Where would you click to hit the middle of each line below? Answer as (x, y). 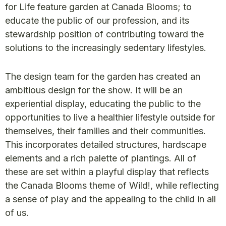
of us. (17, 212)
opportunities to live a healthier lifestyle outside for (110, 117)
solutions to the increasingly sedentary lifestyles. (106, 47)
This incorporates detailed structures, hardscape (106, 144)
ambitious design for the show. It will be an (94, 90)
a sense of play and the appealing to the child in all (110, 199)
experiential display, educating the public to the (103, 103)
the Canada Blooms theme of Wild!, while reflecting (112, 185)
